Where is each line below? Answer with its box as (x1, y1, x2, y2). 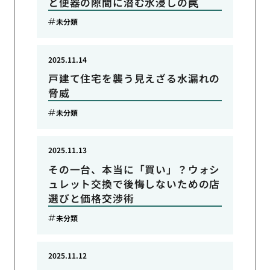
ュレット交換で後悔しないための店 (48, 177, 221, 192)
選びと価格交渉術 (48, 191, 134, 206)
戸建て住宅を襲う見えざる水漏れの (48, 71, 221, 86)
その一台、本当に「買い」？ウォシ (48, 162, 221, 177)
